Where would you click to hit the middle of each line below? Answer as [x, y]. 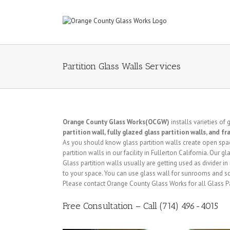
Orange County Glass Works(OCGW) [116, 122]
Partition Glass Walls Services [122, 66]
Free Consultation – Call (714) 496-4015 [140, 206]
